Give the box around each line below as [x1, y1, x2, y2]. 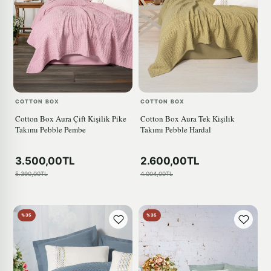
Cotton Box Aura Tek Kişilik [140, 113, 235, 125]
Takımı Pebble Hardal [140, 124, 211, 135]
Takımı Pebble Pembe [15, 124, 86, 135]
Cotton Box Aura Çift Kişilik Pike [15, 113, 126, 125]
